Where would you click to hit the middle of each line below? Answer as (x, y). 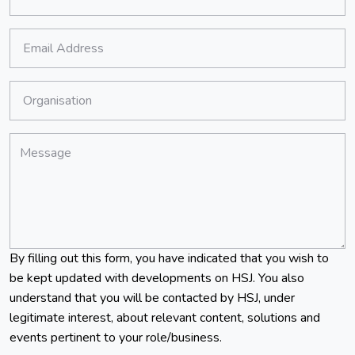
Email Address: (50, 57)
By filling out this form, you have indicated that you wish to (169, 258)
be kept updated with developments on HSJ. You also (157, 278)
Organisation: (44, 109)
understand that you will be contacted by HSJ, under (152, 298)
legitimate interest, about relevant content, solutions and (165, 317)
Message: (36, 161)
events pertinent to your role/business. (116, 337)
